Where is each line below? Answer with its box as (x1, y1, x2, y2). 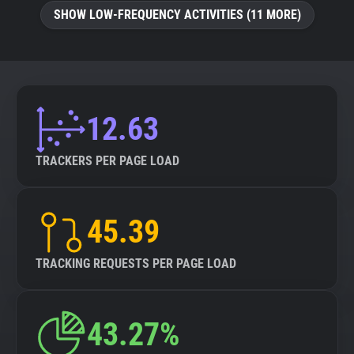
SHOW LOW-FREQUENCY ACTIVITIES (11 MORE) (53, 7, 301, 22)
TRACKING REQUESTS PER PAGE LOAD (36, 256, 236, 271)
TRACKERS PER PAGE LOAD (36, 153, 179, 168)
